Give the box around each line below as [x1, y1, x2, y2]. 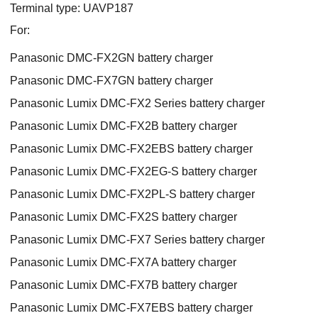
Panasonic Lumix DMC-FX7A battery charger [10, 256, 236, 268]
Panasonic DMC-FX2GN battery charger [10, 51, 213, 64]
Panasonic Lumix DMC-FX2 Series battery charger [10, 97, 265, 109]
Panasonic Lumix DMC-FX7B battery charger [10, 278, 237, 291]
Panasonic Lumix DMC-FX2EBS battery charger [10, 142, 253, 155]
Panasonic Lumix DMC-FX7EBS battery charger [10, 301, 253, 314]
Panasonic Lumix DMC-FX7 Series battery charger [10, 233, 265, 246]
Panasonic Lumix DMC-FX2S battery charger [10, 210, 237, 223]
